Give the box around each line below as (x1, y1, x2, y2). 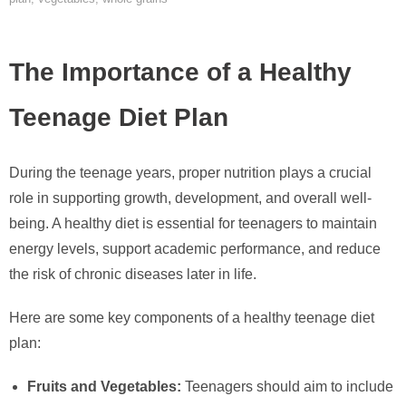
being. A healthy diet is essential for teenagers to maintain (9, 216, 377, 232)
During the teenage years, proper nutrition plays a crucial (9, 165, 372, 181)
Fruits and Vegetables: (27, 379, 181, 395)
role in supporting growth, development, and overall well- (9, 190, 372, 207)
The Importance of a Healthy (9, 58, 352, 86)
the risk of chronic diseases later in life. (9, 266, 256, 283)
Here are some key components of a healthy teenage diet (9, 310, 374, 326)
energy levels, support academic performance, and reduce (9, 241, 381, 257)
